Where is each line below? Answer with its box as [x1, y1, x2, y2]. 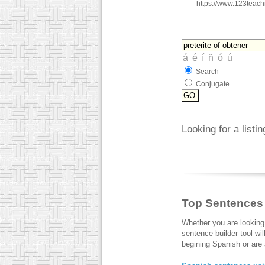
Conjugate [196, 80, 230, 88]
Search [196, 67, 219, 76]
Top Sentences [182, 197, 263, 210]
